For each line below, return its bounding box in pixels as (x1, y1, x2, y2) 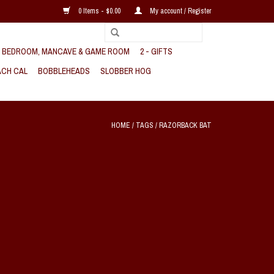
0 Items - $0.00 (76, 6, 122, 16)
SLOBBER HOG (100, 65, 151, 76)
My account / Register (148, 6, 212, 16)
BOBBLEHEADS (38, 65, 90, 76)
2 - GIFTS (140, 46, 172, 57)
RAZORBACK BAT (159, 120, 212, 130)
